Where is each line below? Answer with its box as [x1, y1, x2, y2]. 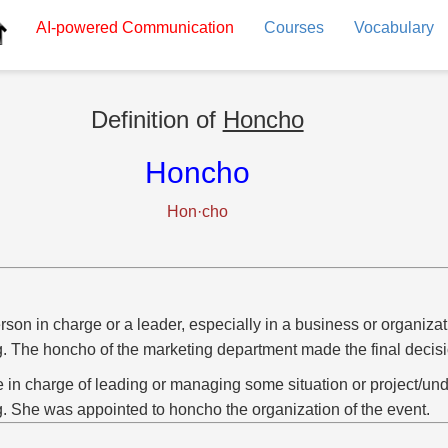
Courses [263, 19, 324, 36]
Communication [117, 19, 234, 36]
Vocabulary [353, 19, 434, 36]
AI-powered [35, 19, 118, 36]
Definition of [90, 106, 223, 133]
